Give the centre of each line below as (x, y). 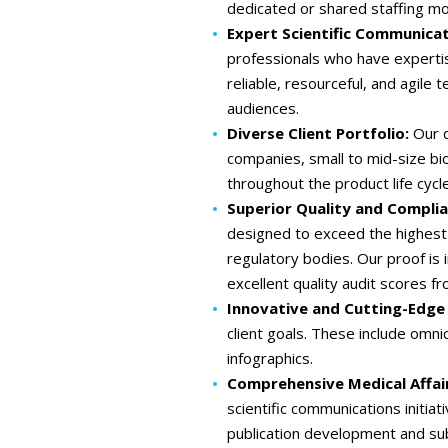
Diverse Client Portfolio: (320, 133)
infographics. (270, 358)
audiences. (263, 108)
